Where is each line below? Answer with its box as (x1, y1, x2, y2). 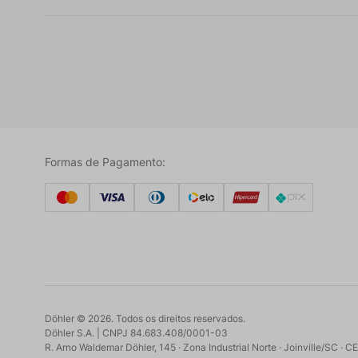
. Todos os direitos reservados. (111, 312, 245, 324)
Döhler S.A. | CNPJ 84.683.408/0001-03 (45, 327, 228, 339)
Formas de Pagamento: (45, 155, 165, 169)
